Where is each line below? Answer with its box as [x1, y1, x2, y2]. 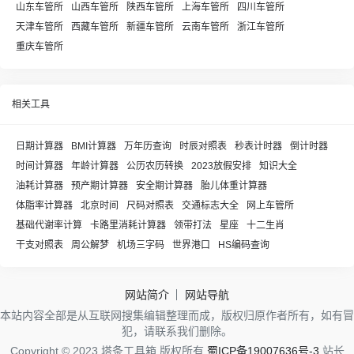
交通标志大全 [182, 200, 239, 211]
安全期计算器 [136, 180, 193, 191]
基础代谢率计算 [16, 220, 82, 231]
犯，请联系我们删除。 [122, 325, 232, 337]
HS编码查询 [218, 239, 269, 250]
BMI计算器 [71, 141, 116, 152]
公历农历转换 [126, 160, 183, 171]
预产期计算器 [71, 180, 128, 191]
